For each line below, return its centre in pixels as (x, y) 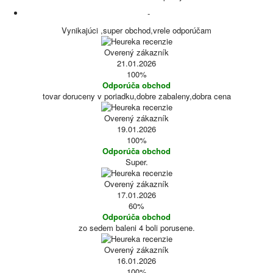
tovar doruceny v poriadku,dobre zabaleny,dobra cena (136, 96)
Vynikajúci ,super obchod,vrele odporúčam (136, 30)
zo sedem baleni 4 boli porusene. (136, 228)
